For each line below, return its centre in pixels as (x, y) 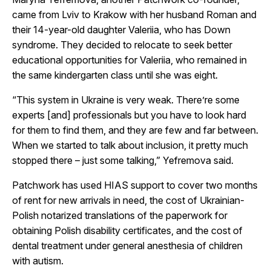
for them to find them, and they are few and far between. (135, 130)
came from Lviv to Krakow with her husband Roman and (134, 14)
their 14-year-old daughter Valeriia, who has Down (121, 29)
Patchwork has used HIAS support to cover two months (135, 185)
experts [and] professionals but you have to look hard (129, 115)
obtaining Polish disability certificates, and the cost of (127, 230)
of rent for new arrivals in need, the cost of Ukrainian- (128, 200)
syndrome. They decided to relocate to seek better (122, 44)
